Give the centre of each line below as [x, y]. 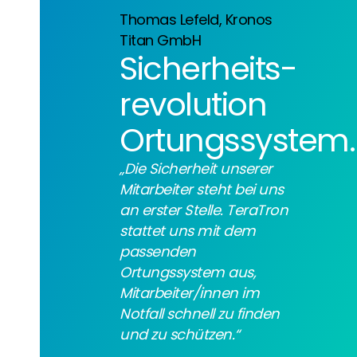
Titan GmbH [160, 40]
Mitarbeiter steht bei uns [202, 189]
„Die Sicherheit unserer [196, 168]
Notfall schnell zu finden [200, 313]
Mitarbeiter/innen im [189, 292]
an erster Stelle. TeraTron [204, 210]
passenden [158, 251]
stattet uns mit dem [188, 230]
